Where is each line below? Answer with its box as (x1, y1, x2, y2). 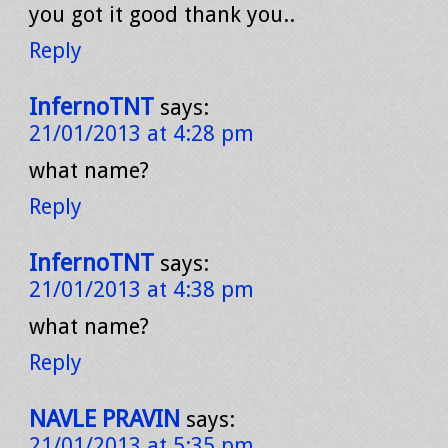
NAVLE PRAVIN (29, 405, 180, 433)
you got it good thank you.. (29, 2, 295, 27)
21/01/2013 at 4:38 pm (29, 277, 254, 302)
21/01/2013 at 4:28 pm (29, 121, 254, 146)
